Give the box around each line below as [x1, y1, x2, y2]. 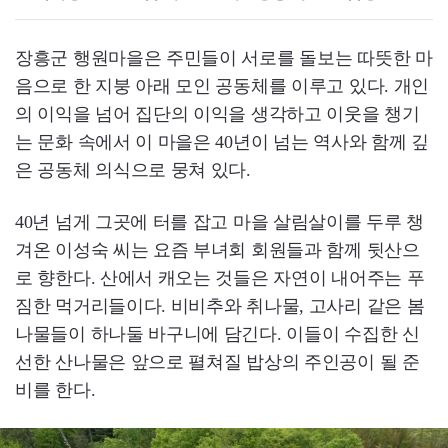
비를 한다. [15, 380, 96, 400]
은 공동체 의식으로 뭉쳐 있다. [15, 160, 251, 180]
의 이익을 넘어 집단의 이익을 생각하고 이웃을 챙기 [15, 104, 420, 124]
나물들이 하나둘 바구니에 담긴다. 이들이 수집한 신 [15, 324, 420, 344]
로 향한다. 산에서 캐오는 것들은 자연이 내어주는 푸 [15, 268, 425, 288]
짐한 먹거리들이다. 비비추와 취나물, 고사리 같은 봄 [15, 296, 425, 316]
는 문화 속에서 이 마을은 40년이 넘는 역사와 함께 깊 [15, 132, 429, 152]
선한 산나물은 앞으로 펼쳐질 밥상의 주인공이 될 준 [15, 352, 420, 372]
